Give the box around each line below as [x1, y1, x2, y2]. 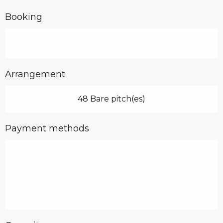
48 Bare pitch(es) [78, 94, 145, 104]
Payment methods [5, 123, 89, 134]
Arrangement [5, 69, 65, 80]
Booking [5, 11, 42, 23]
